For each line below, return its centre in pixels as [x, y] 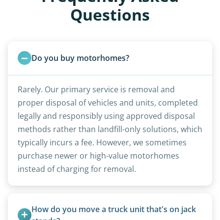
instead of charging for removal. [77, 169]
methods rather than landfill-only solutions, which [110, 129]
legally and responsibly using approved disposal [106, 116]
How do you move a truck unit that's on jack [114, 209]
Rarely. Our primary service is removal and [96, 89]
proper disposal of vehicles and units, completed [108, 102]
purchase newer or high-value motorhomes [98, 155]
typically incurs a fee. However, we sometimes [102, 142]
